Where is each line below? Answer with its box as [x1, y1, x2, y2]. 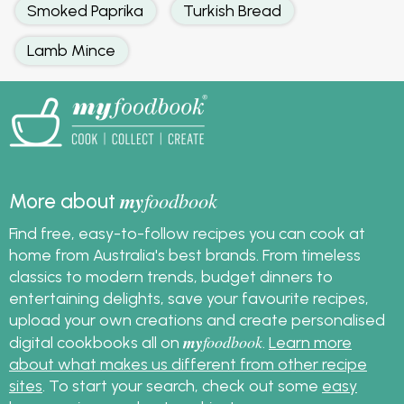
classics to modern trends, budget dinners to [9, 266, 333, 286]
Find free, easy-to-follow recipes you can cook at [9, 223, 365, 243]
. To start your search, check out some [42, 375, 322, 395]
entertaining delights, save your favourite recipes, [9, 288, 369, 308]
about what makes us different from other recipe [9, 353, 367, 373]
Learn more [269, 332, 352, 352]
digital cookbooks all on [9, 332, 183, 352]
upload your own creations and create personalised [9, 309, 385, 329]
